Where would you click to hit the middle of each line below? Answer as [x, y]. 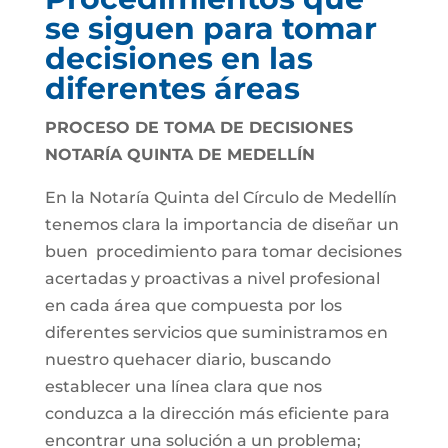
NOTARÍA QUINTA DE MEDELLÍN [179, 154]
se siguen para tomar [210, 28]
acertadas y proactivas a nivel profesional [212, 278]
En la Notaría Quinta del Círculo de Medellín [220, 197]
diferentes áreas [172, 88]
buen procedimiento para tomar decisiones [223, 251]
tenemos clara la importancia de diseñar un [221, 224]
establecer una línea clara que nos [183, 386]
